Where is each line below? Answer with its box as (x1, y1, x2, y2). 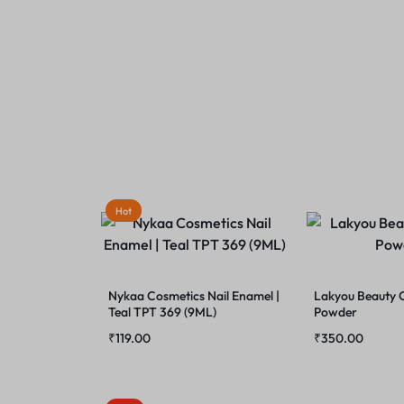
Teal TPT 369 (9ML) (108, 304, 216, 320)
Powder (314, 304, 357, 320)
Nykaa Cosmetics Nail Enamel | (108, 288, 280, 304)
